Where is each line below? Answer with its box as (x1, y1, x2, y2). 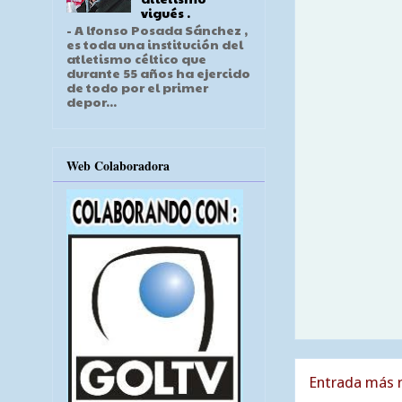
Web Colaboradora (66, 155, 170, 175)
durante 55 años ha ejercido (66, 64, 250, 83)
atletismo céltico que (66, 49, 206, 68)
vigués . (140, 4, 190, 22)
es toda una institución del (66, 35, 243, 54)
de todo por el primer (66, 78, 208, 97)
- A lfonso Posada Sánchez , (66, 21, 248, 39)
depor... (66, 92, 117, 111)
